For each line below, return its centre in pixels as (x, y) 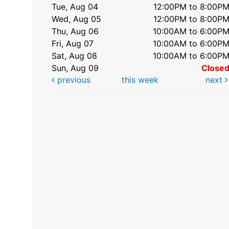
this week (140, 79)
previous (73, 79)
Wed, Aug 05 (77, 19)
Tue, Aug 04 (75, 6)
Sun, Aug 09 (75, 68)
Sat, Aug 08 (75, 55)
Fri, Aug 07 (73, 43)
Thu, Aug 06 (75, 31)
